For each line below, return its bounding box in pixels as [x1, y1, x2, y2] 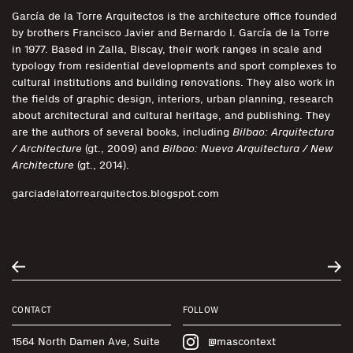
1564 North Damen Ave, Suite [12, 335, 160, 349]
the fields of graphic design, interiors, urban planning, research [12, 92, 333, 106]
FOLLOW [182, 305, 219, 316]
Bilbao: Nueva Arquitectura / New [162, 142, 333, 156]
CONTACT [12, 305, 52, 316]
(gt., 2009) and [82, 142, 162, 156]
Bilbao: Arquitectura [232, 125, 334, 139]
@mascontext [207, 335, 276, 349]
